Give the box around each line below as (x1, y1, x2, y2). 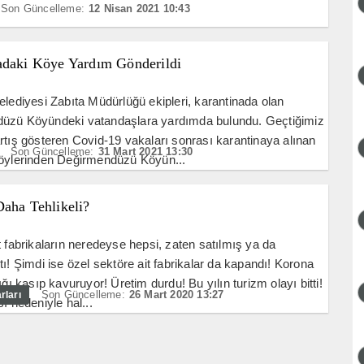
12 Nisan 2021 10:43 (89, 2, 190, 15)
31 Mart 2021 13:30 (97, 145, 193, 158)
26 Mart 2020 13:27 (128, 288, 224, 301)
